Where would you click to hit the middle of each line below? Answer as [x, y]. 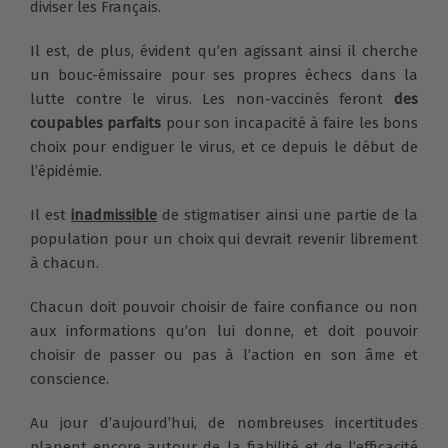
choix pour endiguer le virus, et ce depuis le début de [224, 147]
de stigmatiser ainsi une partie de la [288, 215]
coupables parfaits [96, 123]
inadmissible [114, 215]
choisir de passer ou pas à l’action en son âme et [224, 355]
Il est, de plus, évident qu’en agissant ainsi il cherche [224, 51]
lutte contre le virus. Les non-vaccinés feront [212, 99]
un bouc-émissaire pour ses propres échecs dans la [224, 75]
